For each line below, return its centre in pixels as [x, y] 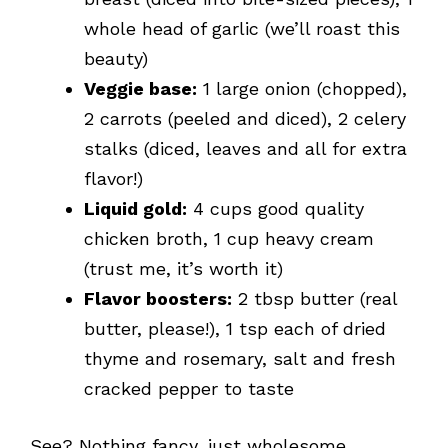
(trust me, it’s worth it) [183, 269]
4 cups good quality [275, 209]
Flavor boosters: [158, 299]
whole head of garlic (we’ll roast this [242, 29]
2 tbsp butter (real [314, 299]
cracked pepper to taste [189, 389]
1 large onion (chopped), [302, 89]
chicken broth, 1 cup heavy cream [229, 239]
